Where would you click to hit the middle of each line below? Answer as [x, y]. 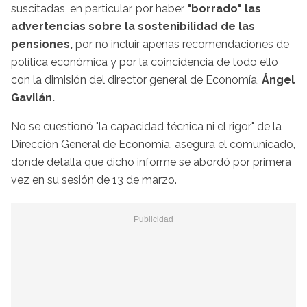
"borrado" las [224, 8]
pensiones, [42, 44]
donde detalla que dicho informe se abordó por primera [151, 162]
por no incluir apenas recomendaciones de [181, 44]
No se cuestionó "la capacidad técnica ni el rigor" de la [146, 126]
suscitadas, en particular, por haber [99, 8]
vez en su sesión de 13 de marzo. [94, 180]
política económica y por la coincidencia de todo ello [145, 62]
